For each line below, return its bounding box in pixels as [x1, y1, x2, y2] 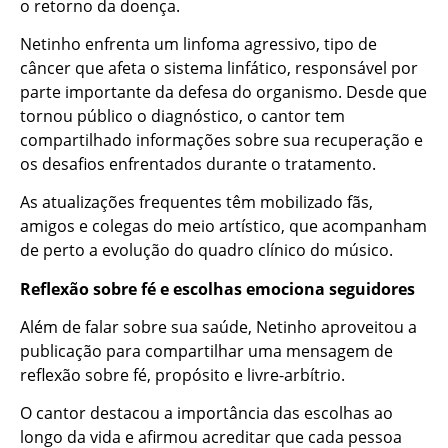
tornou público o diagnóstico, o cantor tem [20, 104, 345, 127]
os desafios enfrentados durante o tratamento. [20, 152, 376, 175]
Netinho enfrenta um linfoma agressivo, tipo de [20, 32, 377, 55]
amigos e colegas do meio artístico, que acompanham [20, 215, 427, 238]
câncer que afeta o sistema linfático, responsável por [20, 56, 418, 79]
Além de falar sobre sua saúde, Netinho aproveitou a [20, 316, 417, 339]
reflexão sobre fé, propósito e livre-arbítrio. [20, 364, 345, 387]
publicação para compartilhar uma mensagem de [20, 340, 393, 363]
